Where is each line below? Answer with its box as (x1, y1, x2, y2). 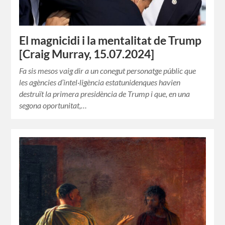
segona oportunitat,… (19, 100, 87, 110)
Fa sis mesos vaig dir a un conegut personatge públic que (19, 65, 196, 75)
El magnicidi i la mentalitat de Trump (19, 33, 202, 47)
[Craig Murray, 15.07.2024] (19, 47, 155, 61)
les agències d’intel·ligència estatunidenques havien (19, 77, 181, 87)
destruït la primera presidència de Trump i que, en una (19, 88, 190, 98)
